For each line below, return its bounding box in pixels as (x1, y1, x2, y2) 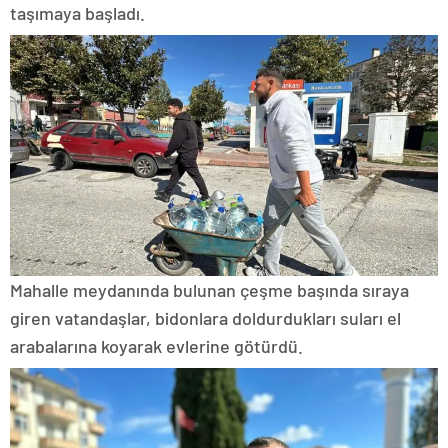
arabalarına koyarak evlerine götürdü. (10, 335, 307, 358)
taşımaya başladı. (10, 2, 145, 25)
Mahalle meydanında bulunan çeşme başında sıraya (10, 279, 409, 302)
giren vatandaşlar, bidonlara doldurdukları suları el (10, 307, 401, 330)
